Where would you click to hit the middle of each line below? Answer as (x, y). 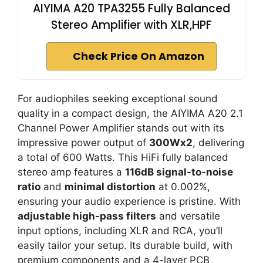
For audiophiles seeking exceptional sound (118, 98)
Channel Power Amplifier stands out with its (121, 128)
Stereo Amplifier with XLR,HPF (131, 25)
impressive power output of (83, 142)
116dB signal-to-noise (179, 172)
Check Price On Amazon (139, 56)
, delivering (218, 142)
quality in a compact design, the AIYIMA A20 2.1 (130, 113)
